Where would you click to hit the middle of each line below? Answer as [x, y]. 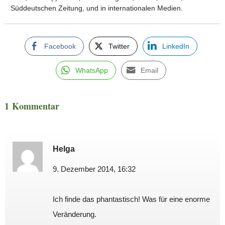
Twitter [119, 46]
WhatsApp [92, 70]
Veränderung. [74, 214]
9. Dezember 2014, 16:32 [94, 169]
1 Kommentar [32, 106]
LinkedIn [176, 46]
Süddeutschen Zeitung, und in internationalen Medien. [96, 8]
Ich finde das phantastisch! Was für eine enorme [131, 199]
